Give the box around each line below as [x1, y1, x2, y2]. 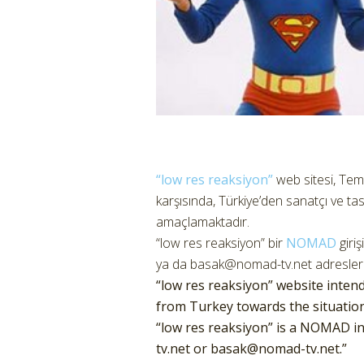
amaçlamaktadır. [156, 212, 249, 231]
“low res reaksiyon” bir [156, 233, 286, 252]
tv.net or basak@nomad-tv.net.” [156, 339, 347, 357]
